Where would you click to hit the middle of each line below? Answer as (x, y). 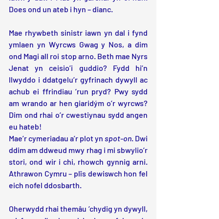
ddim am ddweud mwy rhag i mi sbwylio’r (78, 150)
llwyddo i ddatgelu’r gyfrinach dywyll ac (78, 80)
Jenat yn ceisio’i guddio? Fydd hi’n (78, 68)
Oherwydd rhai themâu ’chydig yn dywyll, (78, 209)
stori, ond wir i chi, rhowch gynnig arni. (78, 162)
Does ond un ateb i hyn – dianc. (61, 9)
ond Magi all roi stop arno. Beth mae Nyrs (78, 56)
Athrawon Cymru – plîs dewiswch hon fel (78, 174)
